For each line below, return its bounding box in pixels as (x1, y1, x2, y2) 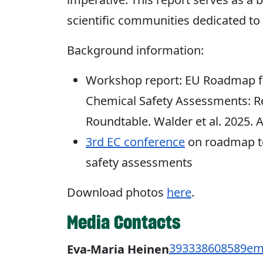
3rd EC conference (86, 133, 185, 150)
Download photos (67, 184, 167, 200)
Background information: (67, 42, 204, 58)
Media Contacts (67, 210, 180, 234)
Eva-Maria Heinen (67, 241, 169, 257)
